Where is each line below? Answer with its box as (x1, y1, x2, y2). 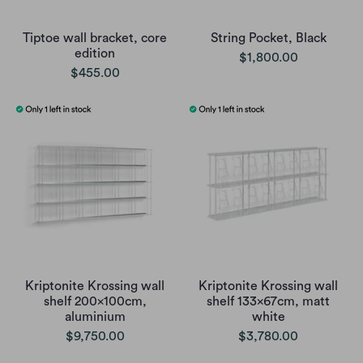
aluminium (64, 310, 126, 323)
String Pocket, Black (210, 31, 327, 45)
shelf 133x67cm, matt (207, 294, 330, 308)
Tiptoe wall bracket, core (23, 31, 167, 45)
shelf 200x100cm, (43, 294, 147, 308)
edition (75, 46, 115, 60)
